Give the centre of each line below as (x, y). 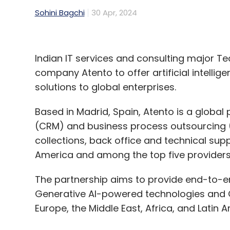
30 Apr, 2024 (114, 12)
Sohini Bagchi (60, 12)
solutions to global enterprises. (105, 87)
